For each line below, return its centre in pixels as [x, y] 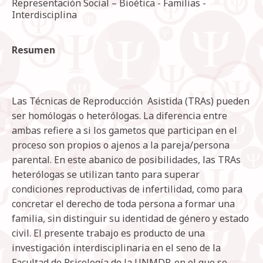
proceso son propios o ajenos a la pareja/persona [121, 145]
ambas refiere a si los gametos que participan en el [124, 131]
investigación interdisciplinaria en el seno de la [116, 248]
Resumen [33, 50]
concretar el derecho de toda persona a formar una [123, 204]
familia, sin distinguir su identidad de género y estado [130, 219]
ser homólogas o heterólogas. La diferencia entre [119, 116]
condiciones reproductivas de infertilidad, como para [127, 189]
